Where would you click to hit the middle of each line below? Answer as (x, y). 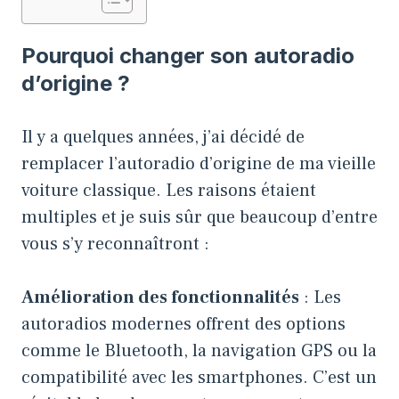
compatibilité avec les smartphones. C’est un (199, 377)
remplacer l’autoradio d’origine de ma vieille (199, 163)
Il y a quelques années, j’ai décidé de (163, 137)
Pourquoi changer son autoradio (188, 55)
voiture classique (89, 190)
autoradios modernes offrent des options (183, 324)
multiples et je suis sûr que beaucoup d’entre (199, 217)
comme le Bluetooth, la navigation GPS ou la (199, 350)
